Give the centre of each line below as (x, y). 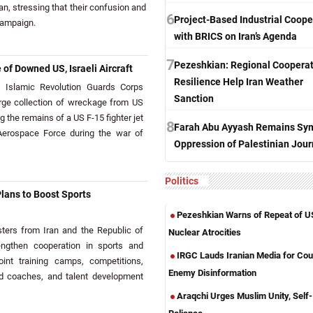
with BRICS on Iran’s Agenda (235, 37)
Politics (182, 181)
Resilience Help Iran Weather (239, 82)
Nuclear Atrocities (205, 232)
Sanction (194, 99)
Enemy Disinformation (212, 273)
